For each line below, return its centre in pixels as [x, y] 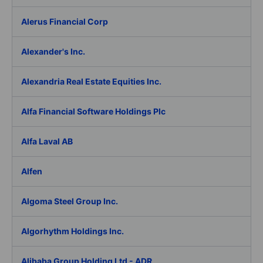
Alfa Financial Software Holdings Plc [93, 111]
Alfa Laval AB [47, 141]
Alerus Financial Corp [65, 21]
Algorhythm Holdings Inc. [73, 231]
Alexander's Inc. [53, 51]
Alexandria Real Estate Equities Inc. [91, 81]
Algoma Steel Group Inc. [70, 201]
